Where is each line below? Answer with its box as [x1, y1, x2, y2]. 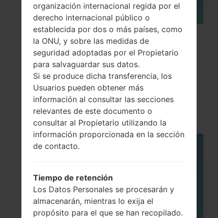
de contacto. [33, 141, 80, 151]
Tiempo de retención [33, 172, 113, 182]
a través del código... [24, 50, 119, 62]
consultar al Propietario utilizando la [33, 117, 166, 127]
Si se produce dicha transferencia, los [33, 71, 172, 81]
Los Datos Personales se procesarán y [33, 184, 174, 194]
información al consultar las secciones [33, 94, 174, 104]
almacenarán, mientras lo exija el [33, 196, 153, 206]
